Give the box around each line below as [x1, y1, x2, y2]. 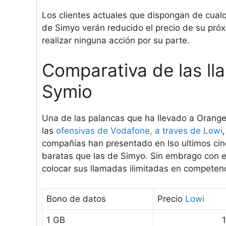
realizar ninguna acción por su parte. [42, 35, 190, 45]
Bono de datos [46, 193, 106, 204]
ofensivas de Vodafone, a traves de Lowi [56, 126, 222, 136]
